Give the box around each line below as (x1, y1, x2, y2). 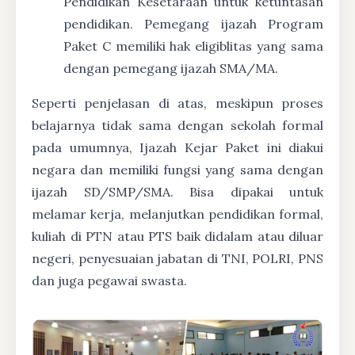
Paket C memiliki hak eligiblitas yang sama (63, 38, 323, 55)
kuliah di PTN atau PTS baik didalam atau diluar (32, 228, 323, 245)
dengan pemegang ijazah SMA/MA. (63, 60, 278, 77)
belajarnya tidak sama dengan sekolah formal (32, 117, 323, 134)
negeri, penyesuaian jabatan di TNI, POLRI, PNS (32, 250, 323, 267)
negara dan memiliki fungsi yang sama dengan (32, 162, 323, 178)
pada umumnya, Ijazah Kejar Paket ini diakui (32, 139, 323, 156)
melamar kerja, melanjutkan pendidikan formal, (32, 206, 323, 223)
